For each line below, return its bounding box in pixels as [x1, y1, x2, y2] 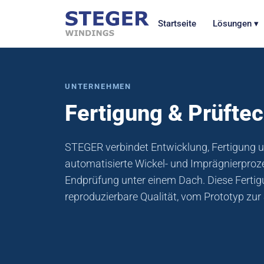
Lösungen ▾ [213, 18, 259, 29]
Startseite [158, 18, 197, 29]
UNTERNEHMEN [65, 82, 132, 91]
